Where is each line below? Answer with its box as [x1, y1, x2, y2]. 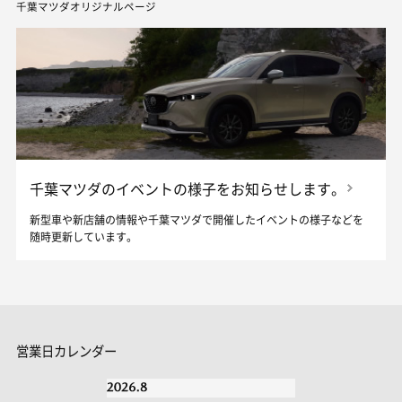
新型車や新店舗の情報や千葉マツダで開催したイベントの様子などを [29, 214, 363, 228]
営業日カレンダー [15, 345, 117, 360]
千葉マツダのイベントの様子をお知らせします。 [29, 181, 345, 199]
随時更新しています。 [29, 232, 137, 245]
